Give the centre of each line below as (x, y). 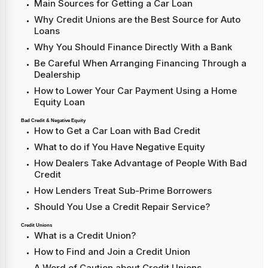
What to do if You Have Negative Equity (120, 147)
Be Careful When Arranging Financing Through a (140, 63)
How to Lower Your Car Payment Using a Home (135, 90)
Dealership (57, 74)
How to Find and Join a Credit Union (112, 251)
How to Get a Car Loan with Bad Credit (117, 130)
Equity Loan (60, 102)
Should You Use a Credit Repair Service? (122, 206)
